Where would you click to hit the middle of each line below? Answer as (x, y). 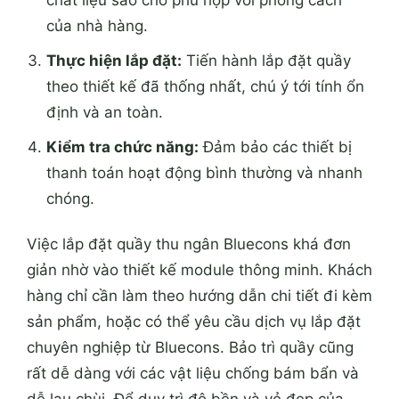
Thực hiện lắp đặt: (114, 61)
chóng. (71, 199)
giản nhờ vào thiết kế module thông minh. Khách (199, 270)
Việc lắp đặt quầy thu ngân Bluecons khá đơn (189, 244)
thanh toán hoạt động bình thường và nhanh (205, 173)
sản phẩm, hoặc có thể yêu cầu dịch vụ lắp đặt (194, 322)
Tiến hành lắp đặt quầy (267, 61)
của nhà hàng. (98, 25)
